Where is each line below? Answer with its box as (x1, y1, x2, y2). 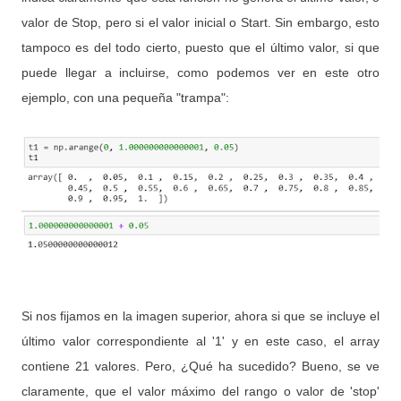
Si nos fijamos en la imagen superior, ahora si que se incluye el (21, 309, 380, 323)
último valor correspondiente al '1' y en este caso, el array (21, 334, 380, 348)
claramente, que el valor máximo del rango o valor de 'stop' (21, 384, 380, 398)
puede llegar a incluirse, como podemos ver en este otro (21, 65, 380, 80)
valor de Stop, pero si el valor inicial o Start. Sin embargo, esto (21, 15, 380, 30)
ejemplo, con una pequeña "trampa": (21, 90, 229, 105)
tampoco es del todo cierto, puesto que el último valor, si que (21, 40, 380, 55)
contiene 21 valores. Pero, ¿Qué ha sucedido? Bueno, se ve (21, 359, 380, 373)
